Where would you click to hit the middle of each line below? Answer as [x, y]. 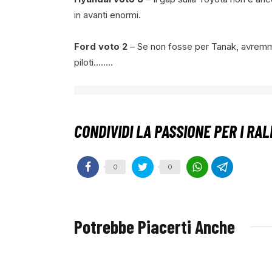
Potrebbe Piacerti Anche [155, 227]
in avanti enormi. [107, 15]
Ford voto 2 [101, 46]
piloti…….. [93, 62]
